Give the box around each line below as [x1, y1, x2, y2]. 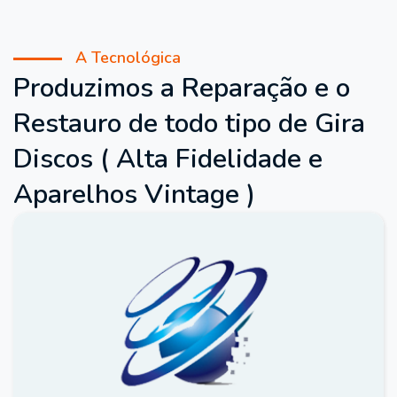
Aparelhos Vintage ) [13, 176, 255, 213]
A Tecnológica [75, 47, 181, 68]
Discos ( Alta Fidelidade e [13, 141, 323, 177]
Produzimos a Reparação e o [13, 70, 350, 106]
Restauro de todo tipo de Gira [13, 105, 365, 142]
